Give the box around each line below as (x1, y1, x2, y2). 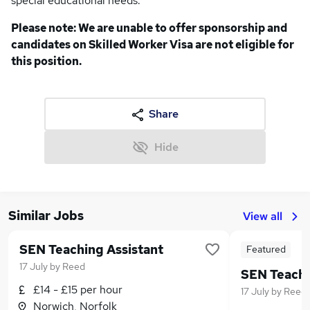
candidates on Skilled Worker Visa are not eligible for (11, 37, 294, 52)
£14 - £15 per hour (33, 282, 122, 297)
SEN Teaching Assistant (19, 241, 163, 257)
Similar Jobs (8, 208, 84, 224)
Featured (246, 243, 286, 255)
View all (243, 209, 282, 224)
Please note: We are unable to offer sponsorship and (11, 21, 287, 35)
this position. (11, 54, 82, 69)
